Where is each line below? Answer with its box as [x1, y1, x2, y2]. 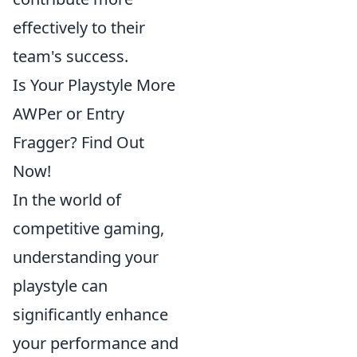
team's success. [13, 45, 128, 67]
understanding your [13, 246, 159, 268]
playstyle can [13, 275, 108, 296]
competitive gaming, [13, 218, 164, 239]
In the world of [13, 189, 121, 210]
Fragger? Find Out [13, 131, 144, 153]
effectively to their [13, 17, 145, 38]
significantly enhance [13, 304, 168, 325]
